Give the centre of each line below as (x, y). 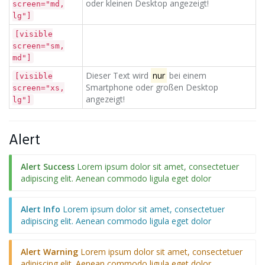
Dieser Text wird (118, 75)
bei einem (186, 75)
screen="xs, (38, 88)
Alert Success (48, 167)
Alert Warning (51, 252)
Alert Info (41, 209)
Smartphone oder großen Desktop (152, 87)
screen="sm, (38, 46)
